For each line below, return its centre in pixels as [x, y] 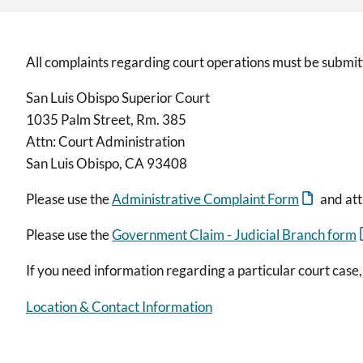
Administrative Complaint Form [205, 199]
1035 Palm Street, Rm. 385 [106, 120]
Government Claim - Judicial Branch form [234, 235]
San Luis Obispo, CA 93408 [107, 164]
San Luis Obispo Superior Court [118, 98]
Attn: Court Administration [105, 142]
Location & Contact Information [119, 306]
